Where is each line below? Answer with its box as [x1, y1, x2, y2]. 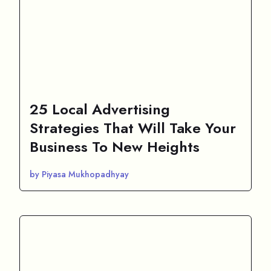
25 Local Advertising [30, 98, 170, 120]
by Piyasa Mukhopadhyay [30, 168, 129, 180]
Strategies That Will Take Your [30, 117, 236, 139]
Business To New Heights [30, 135, 204, 157]
